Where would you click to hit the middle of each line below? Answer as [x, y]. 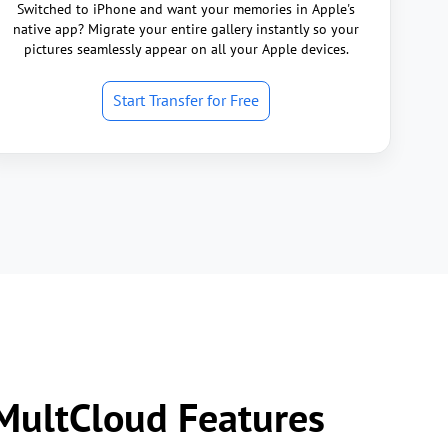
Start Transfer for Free [186, 100]
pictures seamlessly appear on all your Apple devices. [186, 49]
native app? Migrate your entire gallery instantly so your [186, 29]
